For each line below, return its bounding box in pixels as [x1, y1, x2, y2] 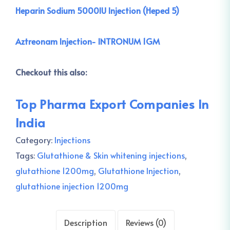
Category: [15, 134, 54, 145]
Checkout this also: [15, 66, 87, 78]
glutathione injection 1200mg [15, 180, 128, 191]
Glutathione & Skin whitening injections [37, 149, 185, 161]
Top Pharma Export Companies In [15, 95, 209, 112]
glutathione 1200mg [15, 165, 94, 176]
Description [64, 217, 107, 228]
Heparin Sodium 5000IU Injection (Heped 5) [15, 5, 179, 16]
